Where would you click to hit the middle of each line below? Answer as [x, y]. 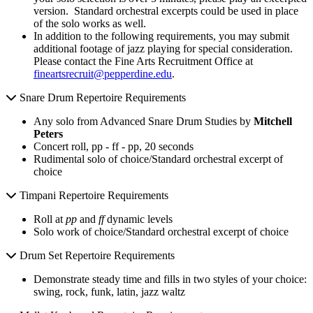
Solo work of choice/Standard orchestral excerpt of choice [161, 231]
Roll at [50, 219]
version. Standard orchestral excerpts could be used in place [166, 10]
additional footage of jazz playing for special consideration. [163, 48]
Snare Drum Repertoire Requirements [101, 97]
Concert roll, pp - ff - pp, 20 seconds [114, 146]
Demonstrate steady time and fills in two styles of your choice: [170, 279]
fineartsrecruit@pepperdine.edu [103, 73]
